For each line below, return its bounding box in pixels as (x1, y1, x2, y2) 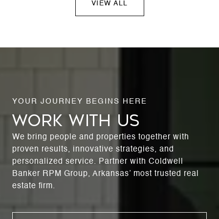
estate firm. (12, 182, 55, 191)
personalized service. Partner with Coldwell (12, 158, 183, 166)
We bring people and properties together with (12, 133, 189, 142)
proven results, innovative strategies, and (12, 146, 174, 154)
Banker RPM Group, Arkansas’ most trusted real (12, 170, 199, 178)
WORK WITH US (12, 111, 140, 131)
